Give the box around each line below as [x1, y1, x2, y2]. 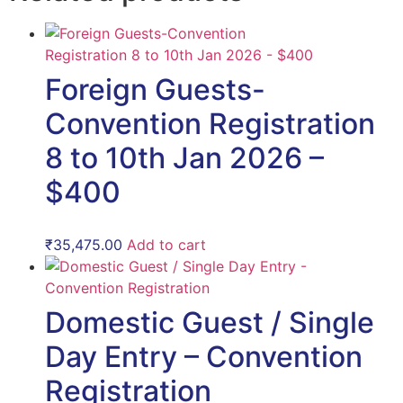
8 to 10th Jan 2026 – [45, 140, 324, 175]
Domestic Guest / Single [45, 305, 374, 341]
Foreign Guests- [45, 72, 265, 107]
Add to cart [127, 236, 206, 255]
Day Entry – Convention [45, 339, 363, 375]
